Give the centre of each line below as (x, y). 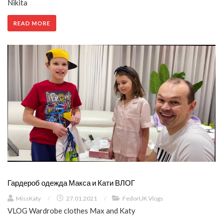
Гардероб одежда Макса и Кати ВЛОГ (71, 182)
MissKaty (28, 198)
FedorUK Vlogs (143, 198)
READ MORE (32, 23)
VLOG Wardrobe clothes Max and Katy (71, 210)
